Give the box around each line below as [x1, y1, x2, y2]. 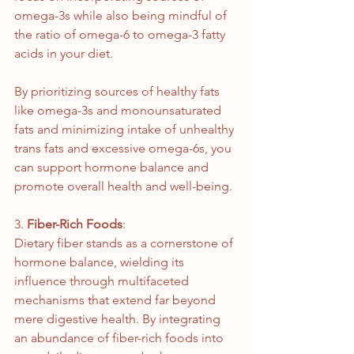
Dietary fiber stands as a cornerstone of [14, 235, 236, 251]
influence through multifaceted [14, 273, 192, 289]
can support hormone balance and [14, 160, 212, 175]
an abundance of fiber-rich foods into [14, 330, 227, 346]
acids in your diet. [14, 46, 113, 62]
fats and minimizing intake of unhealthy [14, 122, 237, 137]
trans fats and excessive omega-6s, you [14, 141, 235, 156]
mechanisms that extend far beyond [14, 292, 219, 308]
